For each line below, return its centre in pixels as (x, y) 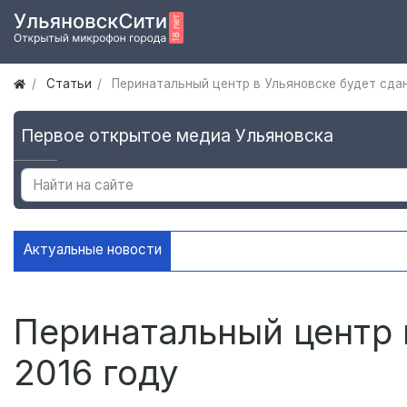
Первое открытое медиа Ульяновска (177, 136)
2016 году (96, 373)
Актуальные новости (93, 250)
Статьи (69, 84)
